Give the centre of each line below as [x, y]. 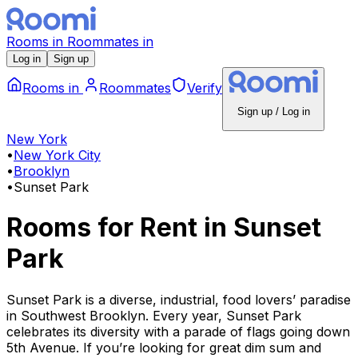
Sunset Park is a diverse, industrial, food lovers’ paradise [179, 299]
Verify [205, 88]
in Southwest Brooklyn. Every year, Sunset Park [154, 315]
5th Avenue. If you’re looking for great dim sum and [164, 347]
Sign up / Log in [273, 112]
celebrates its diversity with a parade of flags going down [178, 331]
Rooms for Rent [105, 228]
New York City [57, 155]
